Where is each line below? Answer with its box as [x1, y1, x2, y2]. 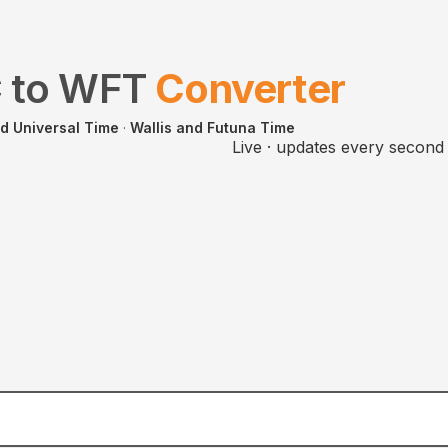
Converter [155, 64, 346, 113]
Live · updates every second [232, 137, 444, 157]
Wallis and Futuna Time [130, 119, 295, 136]
